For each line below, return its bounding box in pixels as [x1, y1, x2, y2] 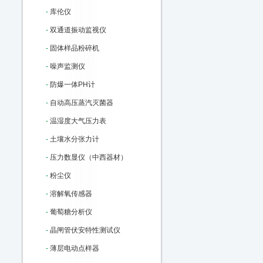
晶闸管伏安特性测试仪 [50, 226, 120, 234]
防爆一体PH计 [50, 80, 95, 89]
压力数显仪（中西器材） [50, 153, 127, 161]
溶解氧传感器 [50, 190, 92, 198]
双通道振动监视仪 [50, 26, 106, 34]
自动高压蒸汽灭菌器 [50, 99, 113, 107]
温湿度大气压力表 [50, 117, 106, 125]
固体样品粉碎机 [50, 44, 99, 52]
